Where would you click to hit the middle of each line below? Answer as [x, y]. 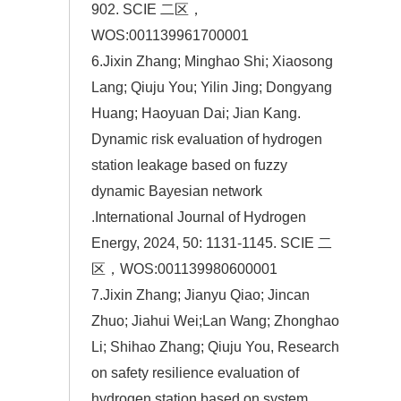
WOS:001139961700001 [170, 36]
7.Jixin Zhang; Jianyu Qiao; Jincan [200, 295]
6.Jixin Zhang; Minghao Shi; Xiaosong [212, 62]
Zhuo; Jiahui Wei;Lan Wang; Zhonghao [215, 321]
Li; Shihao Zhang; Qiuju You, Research [215, 347]
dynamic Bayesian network [177, 192]
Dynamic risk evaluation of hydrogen [207, 140]
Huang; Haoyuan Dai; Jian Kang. [196, 114]
